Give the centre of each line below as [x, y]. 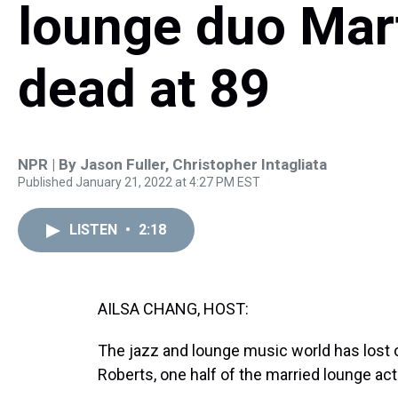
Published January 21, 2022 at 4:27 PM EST [139, 182]
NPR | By [49, 164]
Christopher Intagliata [250, 164]
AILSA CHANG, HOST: [173, 309]
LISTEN [95, 230]
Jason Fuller [123, 164]
